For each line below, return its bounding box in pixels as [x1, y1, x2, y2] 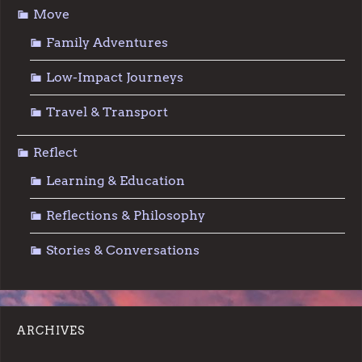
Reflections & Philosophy [46, 208, 205, 224]
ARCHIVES [17, 324, 85, 338]
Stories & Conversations [46, 242, 200, 259]
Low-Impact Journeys [46, 69, 183, 86]
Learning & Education [46, 173, 185, 189]
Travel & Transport [46, 104, 168, 120]
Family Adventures [46, 35, 168, 51]
